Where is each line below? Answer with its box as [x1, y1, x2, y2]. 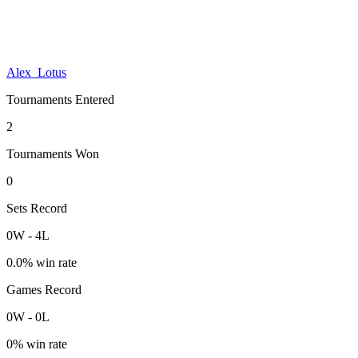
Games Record [6, 282, 82, 296]
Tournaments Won [6, 146, 99, 161]
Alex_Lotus [6, 65, 66, 79]
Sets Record [6, 201, 67, 215]
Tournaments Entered [6, 92, 114, 106]
